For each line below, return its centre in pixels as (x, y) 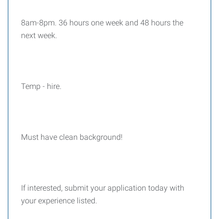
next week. (39, 35)
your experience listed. (60, 201)
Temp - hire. (42, 86)
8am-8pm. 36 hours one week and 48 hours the (102, 23)
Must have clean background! (72, 137)
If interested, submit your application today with (103, 188)
